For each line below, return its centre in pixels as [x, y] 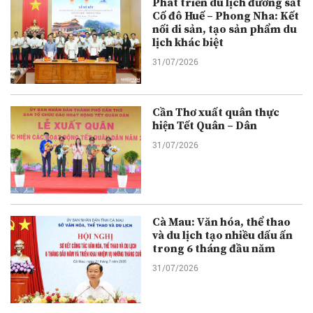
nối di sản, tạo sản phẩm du [225, 30]
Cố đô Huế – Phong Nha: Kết [226, 16]
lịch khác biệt [188, 43]
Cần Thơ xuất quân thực [216, 113]
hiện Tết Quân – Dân [205, 126]
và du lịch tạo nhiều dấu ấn [223, 236]
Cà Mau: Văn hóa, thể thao [222, 223]
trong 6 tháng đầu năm [214, 249]
